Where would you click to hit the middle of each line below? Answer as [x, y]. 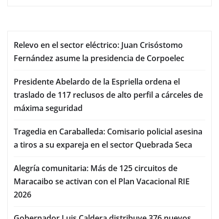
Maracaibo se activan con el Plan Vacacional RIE [102, 182]
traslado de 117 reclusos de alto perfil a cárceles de [108, 95]
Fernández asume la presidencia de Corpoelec [99, 58]
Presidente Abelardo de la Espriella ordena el [97, 82]
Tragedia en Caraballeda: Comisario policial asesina [108, 132]
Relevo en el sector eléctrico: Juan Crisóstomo [98, 45]
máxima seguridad [48, 108]
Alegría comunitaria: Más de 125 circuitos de [96, 168]
